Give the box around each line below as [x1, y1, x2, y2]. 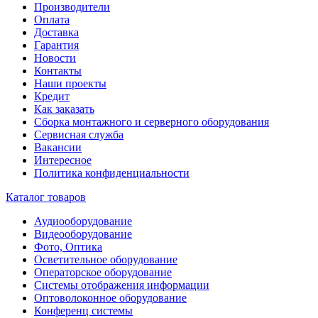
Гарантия [34, 38, 79, 51]
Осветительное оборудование [34, 253, 177, 265]
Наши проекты [34, 77, 106, 89]
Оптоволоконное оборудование [34, 291, 187, 304]
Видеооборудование [34, 227, 132, 240]
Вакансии [34, 141, 82, 153]
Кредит [34, 89, 70, 102]
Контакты [34, 64, 82, 77]
